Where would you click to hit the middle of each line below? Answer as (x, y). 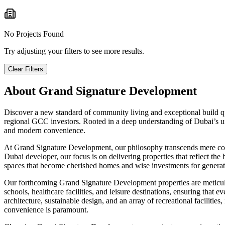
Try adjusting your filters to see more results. (74, 51)
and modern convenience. (45, 130)
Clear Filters (26, 69)
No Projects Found (34, 34)
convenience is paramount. (46, 210)
